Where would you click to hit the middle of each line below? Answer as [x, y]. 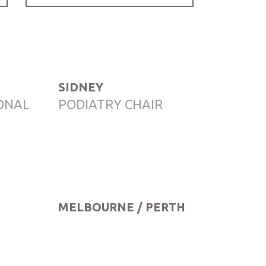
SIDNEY [80, 87]
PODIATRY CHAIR [110, 104]
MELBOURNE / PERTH [121, 207]
